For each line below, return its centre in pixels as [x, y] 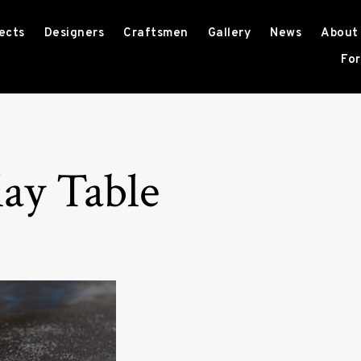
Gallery [229, 33]
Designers [74, 33]
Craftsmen [156, 33]
